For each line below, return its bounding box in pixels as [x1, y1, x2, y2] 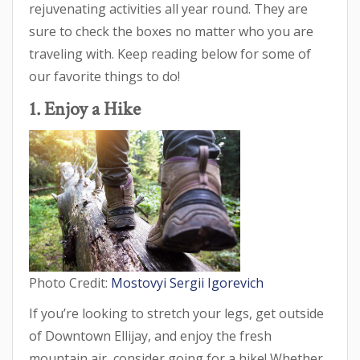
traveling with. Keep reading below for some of [29, 45, 311, 63]
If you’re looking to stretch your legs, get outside [29, 304, 324, 322]
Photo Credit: [29, 273, 111, 292]
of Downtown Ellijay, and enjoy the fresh [29, 326, 272, 345]
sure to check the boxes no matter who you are [29, 22, 313, 40]
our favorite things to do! [29, 67, 180, 85]
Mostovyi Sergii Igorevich [111, 273, 264, 292]
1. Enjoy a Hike [29, 96, 141, 121]
